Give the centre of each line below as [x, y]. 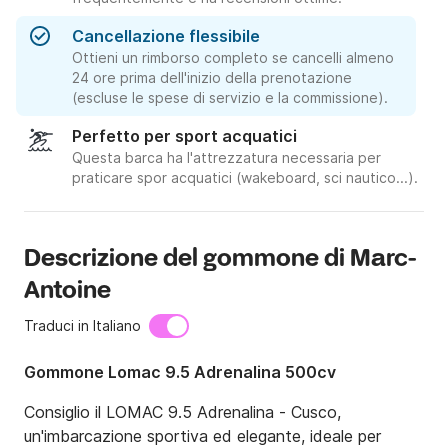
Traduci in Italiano [82, 326]
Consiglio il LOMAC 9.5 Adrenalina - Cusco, [182, 412]
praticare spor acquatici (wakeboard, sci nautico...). [245, 178]
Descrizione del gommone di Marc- [221, 260]
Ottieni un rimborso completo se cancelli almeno [233, 58]
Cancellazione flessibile [166, 36]
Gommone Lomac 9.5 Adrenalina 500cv [180, 372]
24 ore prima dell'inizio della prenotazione [212, 78]
